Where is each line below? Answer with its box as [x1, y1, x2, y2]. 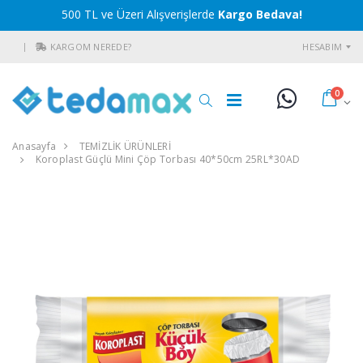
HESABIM [302, 41, 342, 53]
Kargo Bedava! [217, 6, 302, 22]
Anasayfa [12, 139, 56, 153]
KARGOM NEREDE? [49, 41, 131, 53]
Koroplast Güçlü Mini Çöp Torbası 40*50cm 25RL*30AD [35, 152, 300, 167]
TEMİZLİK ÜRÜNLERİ [79, 139, 171, 153]
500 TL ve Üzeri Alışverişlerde [61, 6, 218, 22]
